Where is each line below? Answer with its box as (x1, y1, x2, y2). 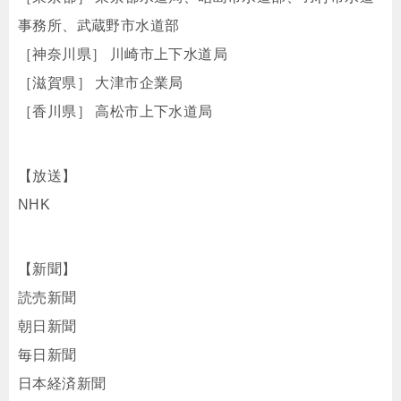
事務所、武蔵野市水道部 (18, 17, 180, 33)
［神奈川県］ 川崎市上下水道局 (18, 46, 227, 62)
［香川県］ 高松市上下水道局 (18, 103, 213, 119)
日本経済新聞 (18, 375, 107, 391)
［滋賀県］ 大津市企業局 (18, 74, 183, 90)
